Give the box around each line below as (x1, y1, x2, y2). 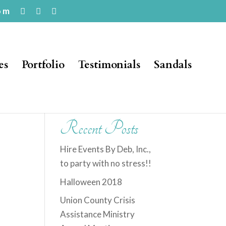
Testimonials (78, 58, 140, 72)
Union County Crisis (60, 195, 136, 205)
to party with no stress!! (60, 158, 152, 168)
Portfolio (21, 58, 65, 72)
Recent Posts (60, 118, 139, 139)
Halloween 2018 (60, 176, 123, 187)
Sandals (153, 58, 192, 72)
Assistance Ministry (60, 209, 135, 219)
